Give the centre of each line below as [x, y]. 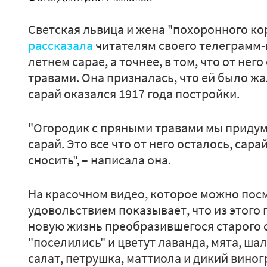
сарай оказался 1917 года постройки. [134, 94]
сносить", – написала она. [100, 160]
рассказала [60, 45]
